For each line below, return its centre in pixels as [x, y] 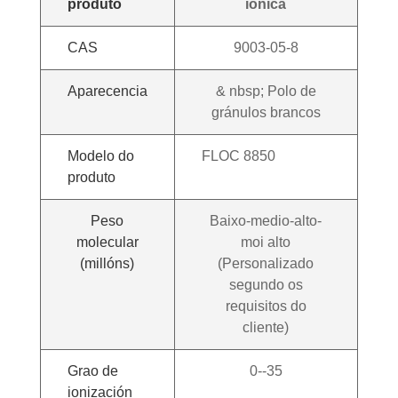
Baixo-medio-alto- [266, 221]
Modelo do [100, 156]
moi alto [266, 243]
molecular [107, 243]
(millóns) [107, 264]
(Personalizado [266, 264]
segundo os [266, 285]
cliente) [266, 328]
